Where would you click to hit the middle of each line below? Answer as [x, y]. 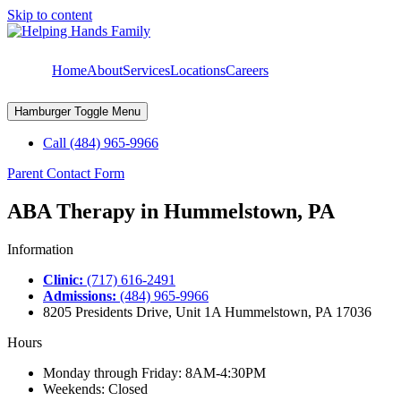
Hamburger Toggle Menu [77, 111]
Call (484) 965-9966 [101, 143]
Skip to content [50, 15]
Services [146, 70]
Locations [198, 70]
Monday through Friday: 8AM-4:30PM [154, 372]
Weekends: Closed [95, 388]
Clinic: [63, 279]
